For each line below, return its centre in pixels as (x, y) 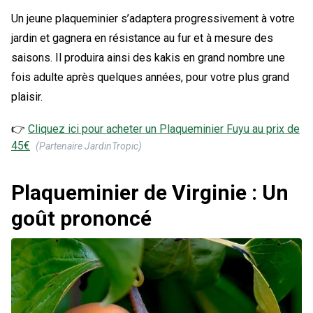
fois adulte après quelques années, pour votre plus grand (150, 77)
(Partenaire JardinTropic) (89, 146)
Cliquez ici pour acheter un (94, 129)
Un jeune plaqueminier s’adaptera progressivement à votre (153, 18)
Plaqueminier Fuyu (204, 129)
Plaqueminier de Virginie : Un (150, 192)
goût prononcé (81, 218)
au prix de (275, 129)
